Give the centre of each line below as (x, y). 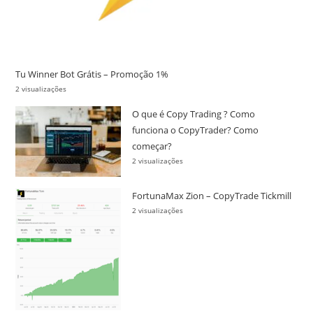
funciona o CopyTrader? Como (196, 130)
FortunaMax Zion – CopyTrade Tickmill (212, 196)
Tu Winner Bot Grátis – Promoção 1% (92, 74)
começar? (152, 146)
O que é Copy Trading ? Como (194, 114)
